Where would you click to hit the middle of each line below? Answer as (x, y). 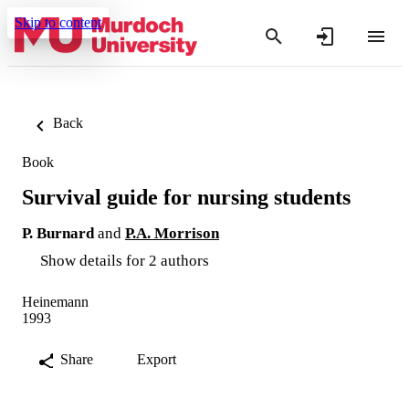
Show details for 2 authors (125, 260)
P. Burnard (58, 233)
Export (157, 359)
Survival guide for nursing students (186, 197)
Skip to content (58, 22)
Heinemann (55, 301)
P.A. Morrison (172, 233)
